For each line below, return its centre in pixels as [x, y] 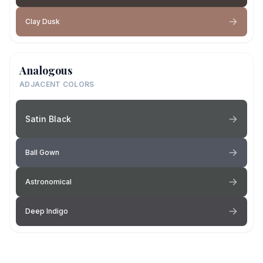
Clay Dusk [43, 21]
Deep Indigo [47, 211]
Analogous [46, 70]
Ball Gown [42, 152]
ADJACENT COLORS [57, 84]
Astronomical [48, 182]
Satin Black [48, 119]
